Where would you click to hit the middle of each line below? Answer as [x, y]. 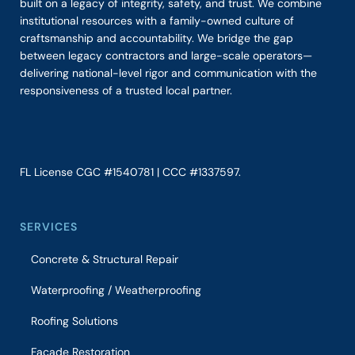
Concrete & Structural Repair [105, 260]
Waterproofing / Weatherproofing [116, 290]
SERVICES [49, 227]
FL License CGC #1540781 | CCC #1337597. [132, 172]
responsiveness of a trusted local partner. [126, 91]
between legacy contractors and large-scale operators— [166, 56]
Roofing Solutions [74, 321]
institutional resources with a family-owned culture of [157, 21]
